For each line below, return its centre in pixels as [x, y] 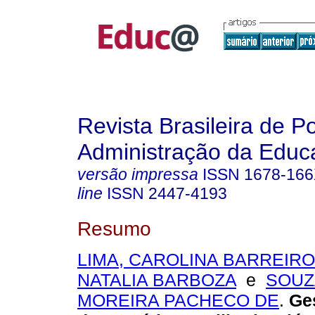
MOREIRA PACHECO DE [178, 301]
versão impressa [138, 174]
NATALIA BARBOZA [157, 280]
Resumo [114, 228]
